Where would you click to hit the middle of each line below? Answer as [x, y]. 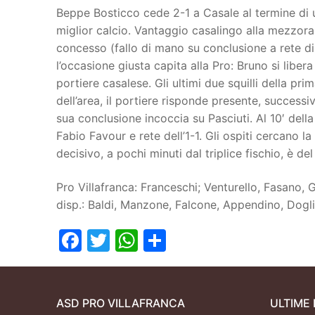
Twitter [148, 240]
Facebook [134, 240]
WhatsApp [193, 240]
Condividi [216, 240]
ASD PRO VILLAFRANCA [121, 303]
